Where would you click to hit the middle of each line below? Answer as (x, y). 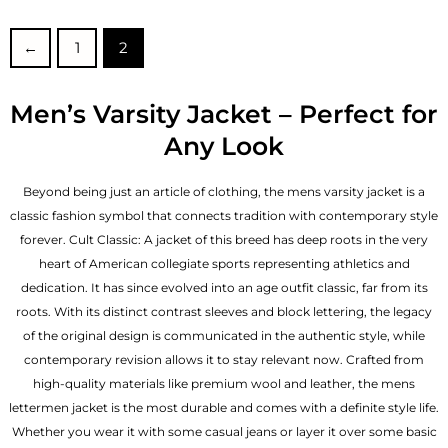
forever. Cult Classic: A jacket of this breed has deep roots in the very (224, 239)
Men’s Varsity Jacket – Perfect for (224, 114)
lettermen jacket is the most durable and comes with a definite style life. (224, 407)
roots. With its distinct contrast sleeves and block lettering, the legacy (224, 311)
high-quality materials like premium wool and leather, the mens (224, 383)
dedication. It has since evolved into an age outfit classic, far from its (224, 287)
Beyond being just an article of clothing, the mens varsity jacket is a (224, 191)
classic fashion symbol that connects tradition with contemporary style (224, 215)
